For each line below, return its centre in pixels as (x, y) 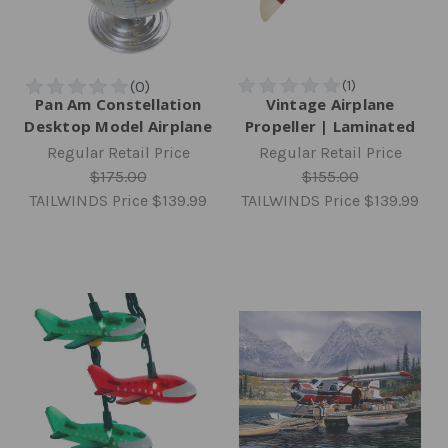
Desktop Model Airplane (118, 125)
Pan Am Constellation (118, 103)
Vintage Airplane (330, 103)
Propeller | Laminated (330, 125)
